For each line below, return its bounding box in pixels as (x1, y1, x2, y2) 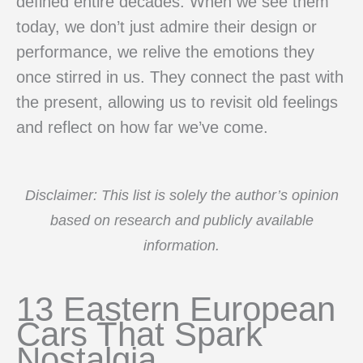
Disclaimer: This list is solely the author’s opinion (24, 186, 339, 204)
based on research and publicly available (49, 211, 314, 229)
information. (143, 237, 220, 254)
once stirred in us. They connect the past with (16, 67, 344, 86)
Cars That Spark (16, 314, 263, 353)
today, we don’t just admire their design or (16, 17, 317, 36)
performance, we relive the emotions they (16, 42, 314, 61)
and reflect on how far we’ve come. (16, 117, 268, 136)
